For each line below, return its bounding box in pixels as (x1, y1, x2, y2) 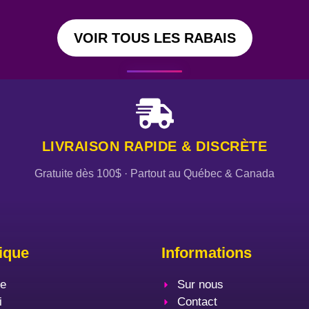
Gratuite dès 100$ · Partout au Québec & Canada (34, 168, 275, 180)
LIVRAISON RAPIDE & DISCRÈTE (41, 139, 268, 154)
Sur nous (177, 278, 223, 292)
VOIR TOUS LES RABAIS (73, 30, 236, 46)
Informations (161, 244, 252, 262)
